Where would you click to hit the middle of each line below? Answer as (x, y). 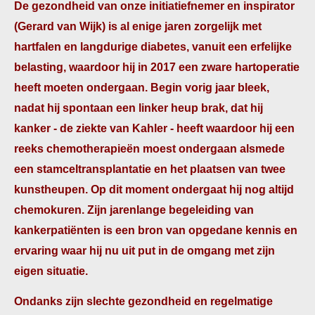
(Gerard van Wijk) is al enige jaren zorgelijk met (138, 26)
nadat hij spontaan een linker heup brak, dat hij (139, 108)
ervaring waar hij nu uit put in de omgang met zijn (144, 251)
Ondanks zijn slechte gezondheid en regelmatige (143, 301)
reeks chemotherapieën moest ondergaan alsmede (149, 149)
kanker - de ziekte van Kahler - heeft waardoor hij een (154, 128)
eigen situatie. (51, 271)
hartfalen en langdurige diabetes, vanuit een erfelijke (153, 47)
